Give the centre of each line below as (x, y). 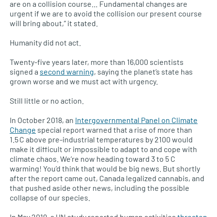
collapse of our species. (50, 198)
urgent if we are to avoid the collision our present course (106, 14)
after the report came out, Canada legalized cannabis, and (107, 178)
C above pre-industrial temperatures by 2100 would (106, 139)
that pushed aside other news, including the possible (100, 188)
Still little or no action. (47, 101)
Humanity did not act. (45, 43)
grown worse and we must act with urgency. (84, 81)
